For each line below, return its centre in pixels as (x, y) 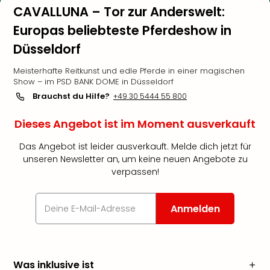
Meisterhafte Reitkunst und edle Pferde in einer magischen (129, 71)
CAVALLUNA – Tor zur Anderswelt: (119, 12)
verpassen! (135, 172)
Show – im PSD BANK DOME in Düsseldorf (93, 82)
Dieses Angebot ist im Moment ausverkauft (135, 124)
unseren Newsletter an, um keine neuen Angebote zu (135, 159)
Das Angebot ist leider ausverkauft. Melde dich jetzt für (135, 146)
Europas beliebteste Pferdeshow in (122, 30)
